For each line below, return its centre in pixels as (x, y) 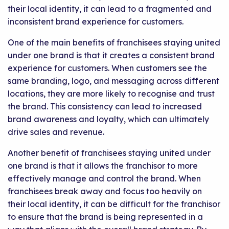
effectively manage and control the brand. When (104, 179)
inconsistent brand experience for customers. (96, 22)
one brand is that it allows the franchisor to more (103, 166)
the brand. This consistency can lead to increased (105, 107)
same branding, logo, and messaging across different (113, 81)
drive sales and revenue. (56, 132)
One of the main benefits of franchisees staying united (114, 43)
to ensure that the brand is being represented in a (105, 217)
